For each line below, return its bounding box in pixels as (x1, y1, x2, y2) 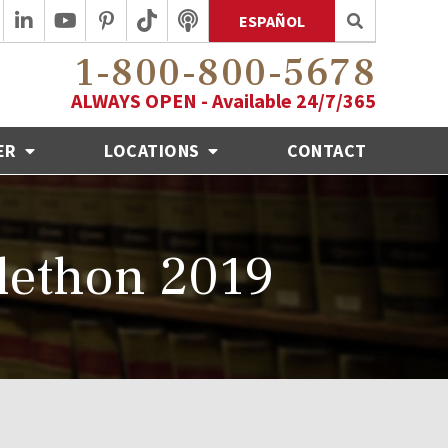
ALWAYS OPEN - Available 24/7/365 (71, 87, 376, 113)
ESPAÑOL (239, 11, 305, 31)
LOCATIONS (104, 138, 205, 162)
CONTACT (287, 138, 367, 162)
